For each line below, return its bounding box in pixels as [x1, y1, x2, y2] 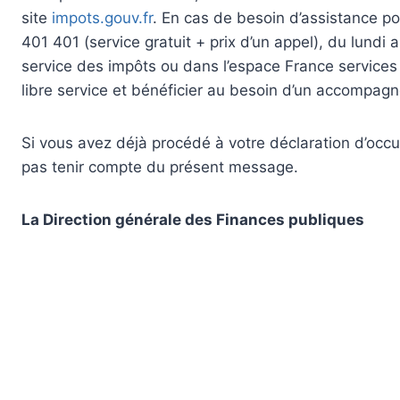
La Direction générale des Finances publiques [21, 211, 364, 229]
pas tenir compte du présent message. [21, 158, 298, 177]
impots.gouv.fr [52, 9, 153, 28]
